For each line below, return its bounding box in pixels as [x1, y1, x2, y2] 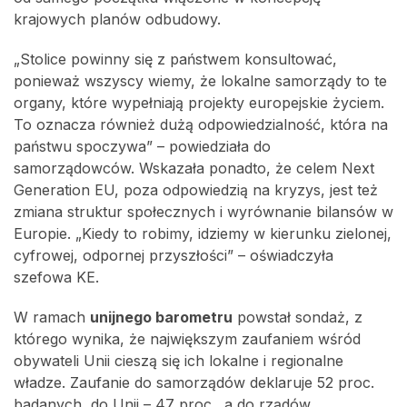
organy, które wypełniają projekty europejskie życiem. [14, 94, 384, 113]
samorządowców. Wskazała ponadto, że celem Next [14, 159, 374, 178]
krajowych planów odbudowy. [14, 10, 221, 29]
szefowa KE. [14, 268, 99, 287]
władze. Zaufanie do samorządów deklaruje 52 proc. [14, 373, 374, 392]
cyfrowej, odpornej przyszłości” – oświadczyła [14, 246, 333, 265]
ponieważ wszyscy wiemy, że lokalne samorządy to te [14, 72, 387, 91]
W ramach [14, 308, 90, 327]
